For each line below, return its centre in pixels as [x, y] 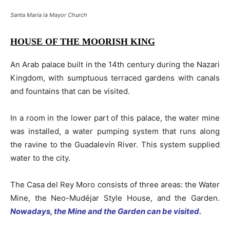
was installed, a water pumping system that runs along [115, 131]
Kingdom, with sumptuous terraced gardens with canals [115, 78]
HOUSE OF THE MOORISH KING [83, 41]
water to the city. [40, 158]
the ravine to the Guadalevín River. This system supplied [115, 144]
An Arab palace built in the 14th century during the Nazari [115, 64]
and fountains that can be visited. [70, 91]
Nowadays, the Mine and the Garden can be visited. [106, 211]
